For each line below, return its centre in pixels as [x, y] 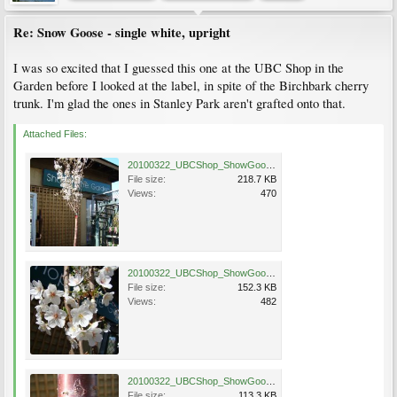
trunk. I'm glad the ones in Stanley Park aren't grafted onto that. [179, 103]
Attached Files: [55, 134]
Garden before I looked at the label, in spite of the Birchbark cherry [191, 86]
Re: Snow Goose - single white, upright [122, 32]
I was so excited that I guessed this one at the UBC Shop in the [179, 68]
